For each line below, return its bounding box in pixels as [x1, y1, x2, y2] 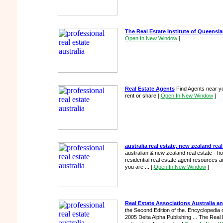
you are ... [124, 164, 151, 170]
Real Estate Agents [124, 86, 175, 92]
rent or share [124, 93, 158, 99]
